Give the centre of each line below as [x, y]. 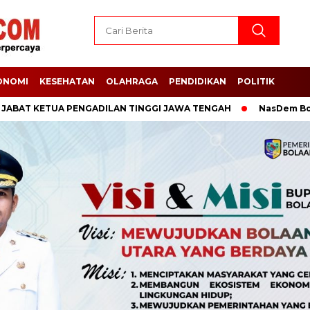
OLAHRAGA [132, 81]
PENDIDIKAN [198, 81]
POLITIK [256, 81]
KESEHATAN [67, 81]
